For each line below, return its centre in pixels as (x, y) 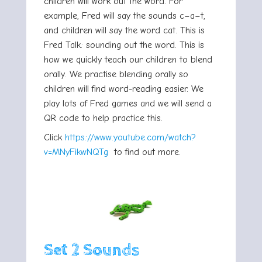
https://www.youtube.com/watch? (130, 137)
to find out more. (147, 152)
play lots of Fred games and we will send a (128, 103)
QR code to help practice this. (103, 118)
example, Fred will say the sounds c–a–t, (125, 15)
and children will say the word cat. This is (124, 30)
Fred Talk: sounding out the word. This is (124, 45)
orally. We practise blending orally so (116, 74)
